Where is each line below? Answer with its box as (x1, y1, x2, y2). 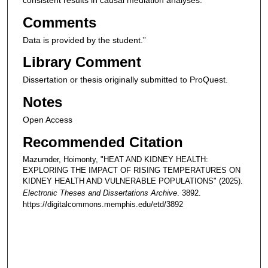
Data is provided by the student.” (22, 35, 146, 45)
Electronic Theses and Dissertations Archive (22, 188, 177, 197)
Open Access (22, 115, 72, 124)
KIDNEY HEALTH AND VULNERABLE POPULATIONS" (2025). (22, 176, 243, 185)
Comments (22, 14, 96, 31)
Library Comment (22, 54, 141, 71)
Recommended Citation (22, 133, 183, 150)
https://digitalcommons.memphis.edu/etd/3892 (22, 199, 183, 209)
